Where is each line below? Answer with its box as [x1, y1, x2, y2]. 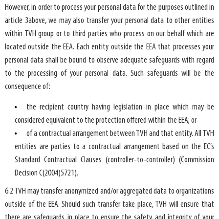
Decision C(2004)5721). [15, 168, 78, 178]
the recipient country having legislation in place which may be [26, 102, 214, 112]
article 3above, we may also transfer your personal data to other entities [5, 16, 214, 25]
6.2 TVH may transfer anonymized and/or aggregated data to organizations [5, 186, 214, 196]
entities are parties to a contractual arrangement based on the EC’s [15, 142, 214, 152]
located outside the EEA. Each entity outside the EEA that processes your [5, 42, 214, 52]
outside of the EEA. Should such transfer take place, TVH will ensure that [5, 199, 214, 209]
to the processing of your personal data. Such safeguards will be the [5, 68, 214, 78]
